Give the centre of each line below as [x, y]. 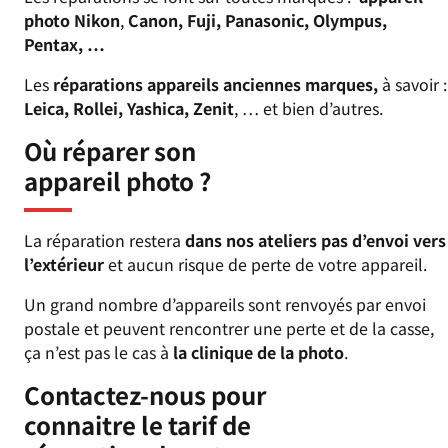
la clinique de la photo [256, 352]
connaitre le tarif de [137, 425]
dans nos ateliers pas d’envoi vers [313, 240]
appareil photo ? [117, 181]
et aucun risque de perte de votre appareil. [265, 264]
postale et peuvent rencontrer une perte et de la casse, [229, 328]
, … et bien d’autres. [308, 108]
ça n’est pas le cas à [96, 352]
